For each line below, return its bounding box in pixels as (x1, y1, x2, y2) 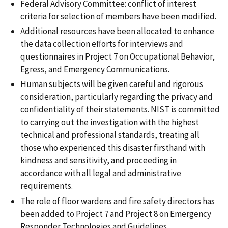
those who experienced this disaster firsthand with (20, 142, 205, 154)
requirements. (20, 180, 73, 192)
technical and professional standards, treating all (20, 129, 199, 141)
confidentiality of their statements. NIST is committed (20, 104, 220, 116)
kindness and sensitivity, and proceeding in (20, 155, 177, 166)
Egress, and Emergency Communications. (20, 64, 169, 75)
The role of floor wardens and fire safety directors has (20, 195, 215, 207)
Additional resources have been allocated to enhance (20, 25, 214, 37)
